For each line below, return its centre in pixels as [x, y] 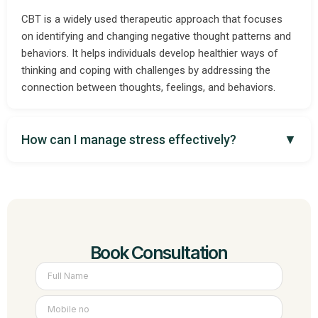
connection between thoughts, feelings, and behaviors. [148, 87]
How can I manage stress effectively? [129, 139]
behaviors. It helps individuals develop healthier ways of [150, 53]
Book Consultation [159, 252]
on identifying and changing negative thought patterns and [156, 36]
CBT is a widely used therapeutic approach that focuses [152, 19]
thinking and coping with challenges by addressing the [146, 70]
